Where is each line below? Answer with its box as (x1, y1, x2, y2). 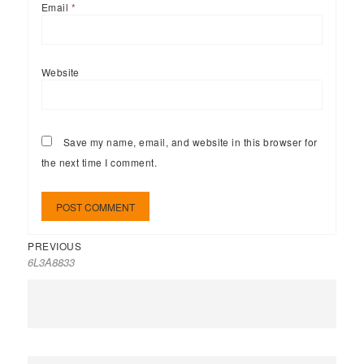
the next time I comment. (41, 154, 158, 169)
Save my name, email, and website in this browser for (63, 134, 318, 149)
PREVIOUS (28, 238, 82, 253)
